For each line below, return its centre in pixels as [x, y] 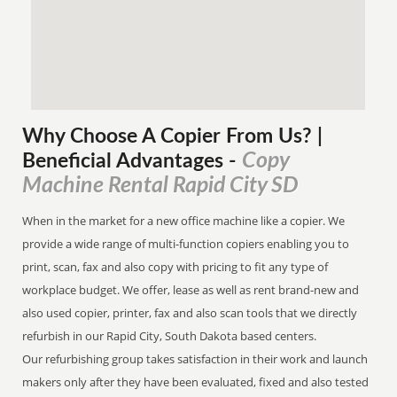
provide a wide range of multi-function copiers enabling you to [186, 244]
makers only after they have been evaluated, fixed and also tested [196, 382]
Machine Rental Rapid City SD [161, 186]
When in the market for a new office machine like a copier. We [184, 221]
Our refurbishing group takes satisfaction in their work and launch [195, 359]
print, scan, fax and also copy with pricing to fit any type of [175, 267]
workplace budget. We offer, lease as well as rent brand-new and [191, 290]
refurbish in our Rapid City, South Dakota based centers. [171, 336]
